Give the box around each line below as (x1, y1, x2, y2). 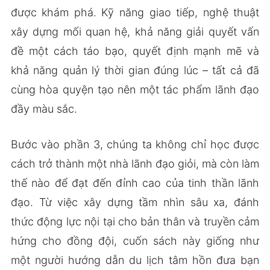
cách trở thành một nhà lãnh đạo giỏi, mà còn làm (10, 157, 260, 170)
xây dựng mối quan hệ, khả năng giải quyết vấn (10, 25, 260, 38)
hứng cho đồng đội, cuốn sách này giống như (10, 234, 260, 247)
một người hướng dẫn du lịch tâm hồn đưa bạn (10, 253, 260, 266)
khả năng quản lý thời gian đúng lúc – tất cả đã (10, 63, 260, 77)
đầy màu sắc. (10, 102, 77, 115)
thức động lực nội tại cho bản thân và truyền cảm (10, 215, 260, 228)
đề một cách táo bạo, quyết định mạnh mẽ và (10, 44, 260, 57)
